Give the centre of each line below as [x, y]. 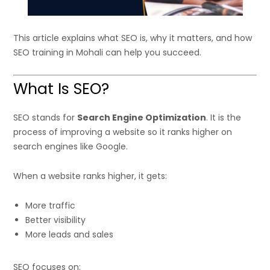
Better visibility [56, 220]
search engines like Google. [71, 147]
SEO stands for [46, 118]
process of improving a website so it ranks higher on [123, 132]
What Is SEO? [61, 89]
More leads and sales [70, 235]
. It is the [224, 118]
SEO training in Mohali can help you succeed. [108, 53]
